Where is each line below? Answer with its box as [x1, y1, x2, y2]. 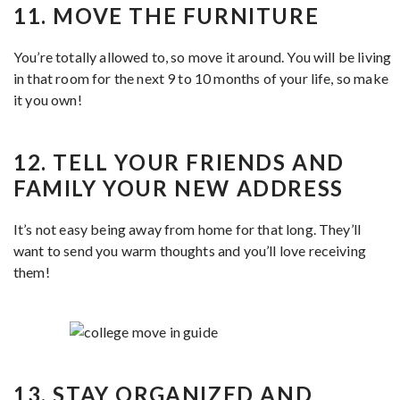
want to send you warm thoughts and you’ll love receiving [13, 242, 366, 259]
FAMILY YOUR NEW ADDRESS [13, 175, 344, 201]
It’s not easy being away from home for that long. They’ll [13, 221, 362, 237]
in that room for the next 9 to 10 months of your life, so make [13, 70, 388, 87]
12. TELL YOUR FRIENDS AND [13, 149, 346, 175]
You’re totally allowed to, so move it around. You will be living [13, 48, 392, 65]
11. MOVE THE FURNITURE [13, 3, 320, 29]
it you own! [13, 91, 82, 108]
